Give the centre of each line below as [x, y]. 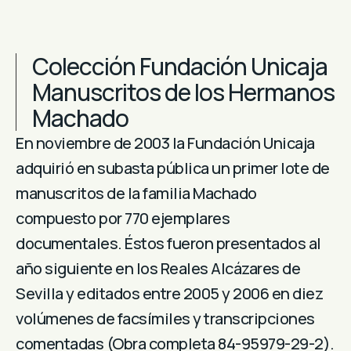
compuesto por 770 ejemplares [123, 219]
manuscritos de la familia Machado [136, 194]
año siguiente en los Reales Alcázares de [158, 269]
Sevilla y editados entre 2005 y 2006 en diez [169, 294]
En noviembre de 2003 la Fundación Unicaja [165, 143]
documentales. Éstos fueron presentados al [168, 244]
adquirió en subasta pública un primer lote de [173, 168]
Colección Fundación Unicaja [180, 67]
